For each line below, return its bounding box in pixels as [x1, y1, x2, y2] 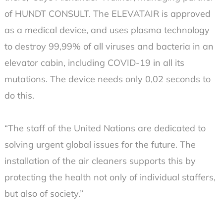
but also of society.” [4, 188, 83, 200]
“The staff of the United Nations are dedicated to [4, 122, 206, 134]
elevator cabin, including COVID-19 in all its [4, 57, 184, 69]
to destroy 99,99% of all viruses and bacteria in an [4, 41, 214, 53]
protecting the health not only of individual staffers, [4, 171, 216, 183]
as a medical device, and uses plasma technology [4, 24, 210, 36]
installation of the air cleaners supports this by [4, 155, 196, 167]
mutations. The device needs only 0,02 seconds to [4, 73, 211, 85]
